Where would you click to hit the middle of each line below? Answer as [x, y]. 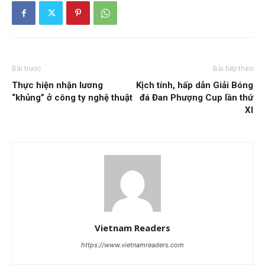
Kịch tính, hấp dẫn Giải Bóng [195, 85]
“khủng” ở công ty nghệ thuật [72, 98]
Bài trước [27, 69]
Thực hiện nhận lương [57, 85]
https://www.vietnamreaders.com [132, 245]
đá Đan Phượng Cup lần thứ [196, 98]
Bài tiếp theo [233, 69]
